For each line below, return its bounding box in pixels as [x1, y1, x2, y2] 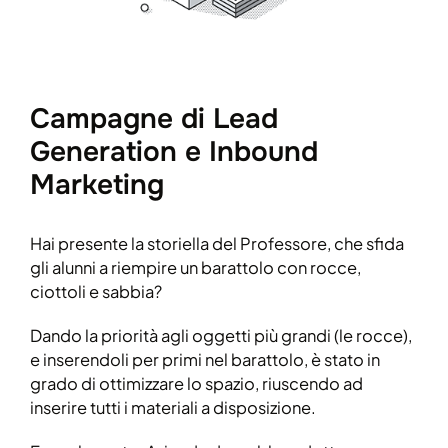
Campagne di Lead [30, 101, 278, 138]
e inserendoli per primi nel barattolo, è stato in [30, 349, 380, 371]
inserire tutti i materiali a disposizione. [30, 397, 316, 419]
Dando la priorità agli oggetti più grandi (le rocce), [30, 325, 412, 347]
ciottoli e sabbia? [30, 281, 162, 303]
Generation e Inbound [30, 134, 318, 171]
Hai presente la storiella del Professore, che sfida [30, 233, 404, 255]
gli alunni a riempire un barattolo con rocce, [30, 257, 361, 279]
